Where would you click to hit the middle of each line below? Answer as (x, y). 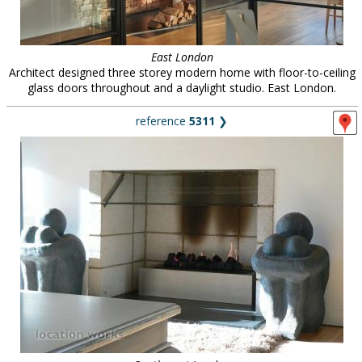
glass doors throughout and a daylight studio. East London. (182, 88)
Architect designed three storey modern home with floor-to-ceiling (182, 72)
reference (162, 121)
